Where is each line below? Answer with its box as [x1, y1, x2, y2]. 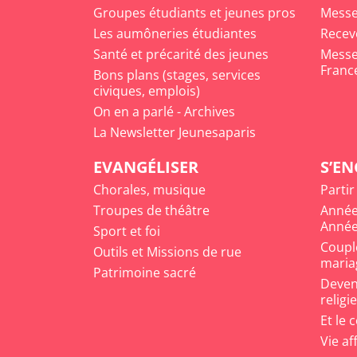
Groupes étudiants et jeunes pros [93, 4, 296, 22]
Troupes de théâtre [93, 202, 210, 220]
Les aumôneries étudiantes [93, 25, 257, 43]
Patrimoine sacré [93, 264, 196, 282]
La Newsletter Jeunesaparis [93, 124, 256, 142]
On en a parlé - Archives [93, 103, 235, 121]
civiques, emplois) [93, 82, 200, 100]
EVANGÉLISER [93, 156, 198, 178]
